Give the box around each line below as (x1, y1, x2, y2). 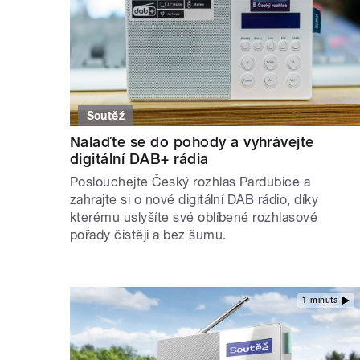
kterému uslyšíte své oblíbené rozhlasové (70, 210, 318, 226)
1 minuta (302, 295, 338, 305)
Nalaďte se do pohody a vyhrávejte (70, 133, 314, 151)
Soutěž (86, 109, 125, 123)
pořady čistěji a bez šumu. (70, 227, 227, 243)
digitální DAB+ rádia (70, 150, 209, 168)
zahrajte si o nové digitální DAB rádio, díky (70, 192, 319, 208)
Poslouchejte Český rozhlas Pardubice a (70, 174, 311, 190)
